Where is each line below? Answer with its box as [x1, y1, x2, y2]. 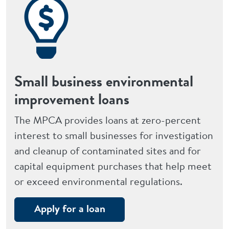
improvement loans [14, 88, 129, 110]
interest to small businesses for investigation [14, 128, 213, 143]
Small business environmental [14, 71, 193, 93]
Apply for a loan [34, 201, 105, 216]
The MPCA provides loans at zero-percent [14, 113, 201, 127]
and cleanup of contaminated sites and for [14, 144, 201, 158]
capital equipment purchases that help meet [14, 159, 212, 173]
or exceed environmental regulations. [14, 174, 182, 189]
